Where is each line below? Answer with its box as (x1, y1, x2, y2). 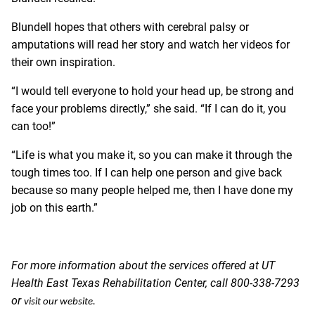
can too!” (11, 119, 56, 133)
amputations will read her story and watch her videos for (11, 37, 290, 51)
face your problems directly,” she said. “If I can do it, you (11, 101, 286, 115)
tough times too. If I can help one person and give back (11, 165, 282, 179)
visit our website (24, 296, 93, 307)
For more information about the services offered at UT (11, 258, 275, 272)
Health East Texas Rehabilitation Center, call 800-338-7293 (11, 276, 300, 290)
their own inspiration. (11, 55, 115, 69)
